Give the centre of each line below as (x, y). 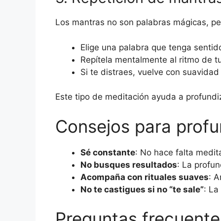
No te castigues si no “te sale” (142, 189)
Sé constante (108, 152)
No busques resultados (129, 165)
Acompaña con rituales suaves (145, 177)
